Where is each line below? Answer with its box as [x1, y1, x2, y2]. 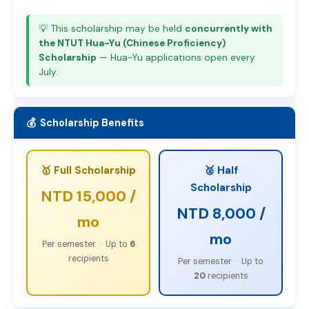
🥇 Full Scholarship [41, 163, 136, 177]
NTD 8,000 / [176, 203, 266, 223]
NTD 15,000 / [41, 186, 136, 206]
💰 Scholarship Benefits [26, 117, 144, 129]
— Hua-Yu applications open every [97, 52, 255, 63]
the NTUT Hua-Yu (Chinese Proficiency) [39, 37, 226, 49]
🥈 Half [203, 163, 238, 177]
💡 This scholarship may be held [39, 23, 185, 34]
